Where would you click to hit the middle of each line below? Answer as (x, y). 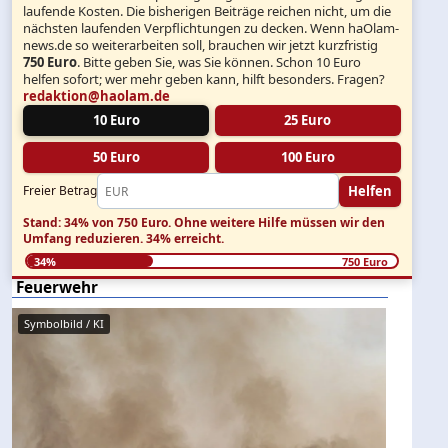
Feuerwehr (57, 287)
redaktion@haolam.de (97, 96)
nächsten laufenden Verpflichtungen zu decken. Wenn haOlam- (211, 28)
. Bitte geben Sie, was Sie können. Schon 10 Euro (219, 62)
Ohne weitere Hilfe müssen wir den (278, 222)
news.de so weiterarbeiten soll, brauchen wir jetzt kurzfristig (201, 45)
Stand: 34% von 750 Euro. (97, 222)
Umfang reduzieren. (85, 238)
